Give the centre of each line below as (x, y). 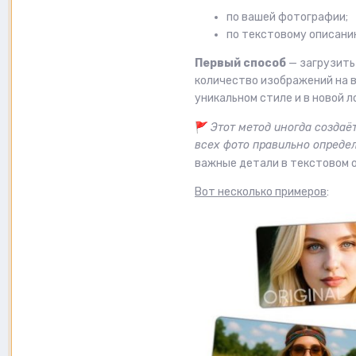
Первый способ (240, 63)
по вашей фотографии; (287, 17)
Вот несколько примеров (261, 192)
